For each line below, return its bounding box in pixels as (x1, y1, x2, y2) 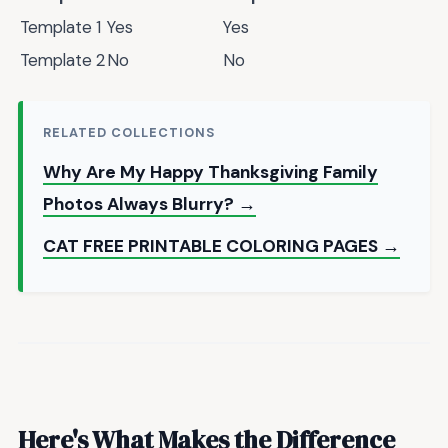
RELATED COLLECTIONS (43, 124, 216, 142)
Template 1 (20, 15, 101, 38)
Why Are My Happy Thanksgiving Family (43, 161, 378, 184)
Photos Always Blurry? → (43, 193, 256, 216)
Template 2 (20, 48, 105, 71)
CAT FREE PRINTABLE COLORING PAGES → (43, 235, 400, 258)
